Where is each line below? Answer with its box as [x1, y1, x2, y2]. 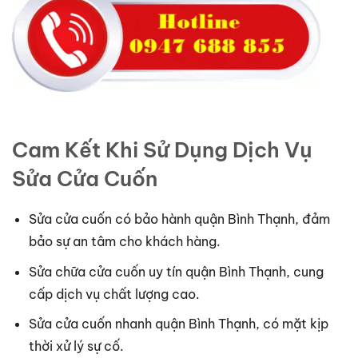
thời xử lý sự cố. [28, 338, 124, 355]
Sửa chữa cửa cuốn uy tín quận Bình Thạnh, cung [28, 263, 324, 280]
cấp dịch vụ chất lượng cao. [28, 285, 200, 302]
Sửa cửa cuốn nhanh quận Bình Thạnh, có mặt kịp [28, 316, 328, 332]
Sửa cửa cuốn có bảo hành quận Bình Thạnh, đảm [28, 211, 330, 228]
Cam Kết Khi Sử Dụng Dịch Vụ [12, 137, 312, 164]
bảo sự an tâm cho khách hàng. [28, 233, 221, 250]
